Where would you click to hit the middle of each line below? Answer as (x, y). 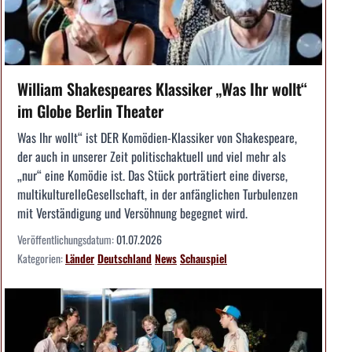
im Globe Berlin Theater (90, 110)
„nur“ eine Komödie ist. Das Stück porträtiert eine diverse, (152, 175)
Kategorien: (41, 258)
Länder (80, 258)
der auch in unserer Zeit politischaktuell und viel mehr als (152, 156)
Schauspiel (203, 258)
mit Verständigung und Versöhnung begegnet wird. (132, 213)
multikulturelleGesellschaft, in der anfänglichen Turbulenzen (158, 194)
